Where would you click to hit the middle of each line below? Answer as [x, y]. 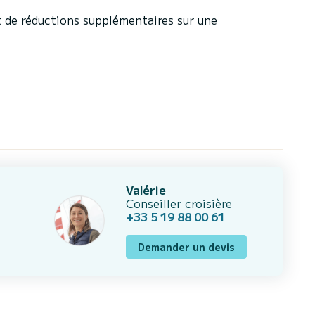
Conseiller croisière [179, 203]
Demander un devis [187, 246]
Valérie [146, 189]
